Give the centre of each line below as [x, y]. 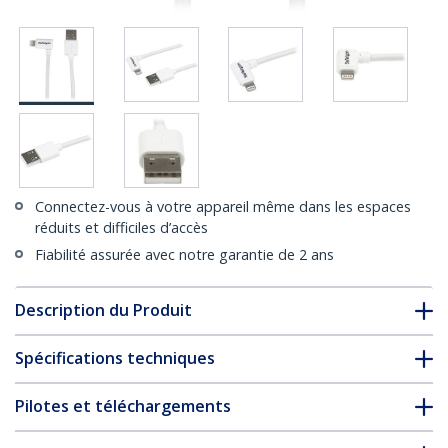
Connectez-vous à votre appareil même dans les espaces [223, 207]
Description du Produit [103, 310]
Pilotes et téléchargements [123, 406]
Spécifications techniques [115, 358]
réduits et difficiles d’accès [121, 228]
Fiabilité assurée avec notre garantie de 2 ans [184, 255]
